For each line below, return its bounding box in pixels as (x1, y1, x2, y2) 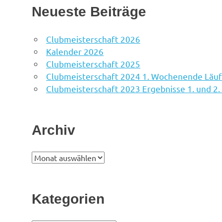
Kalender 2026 (46, 46, 104, 57)
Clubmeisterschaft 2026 (46, 34, 141, 45)
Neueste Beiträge (32, 4, 146, 20)
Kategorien (32, 191, 105, 207)
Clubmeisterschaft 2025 (46, 58, 141, 69)
